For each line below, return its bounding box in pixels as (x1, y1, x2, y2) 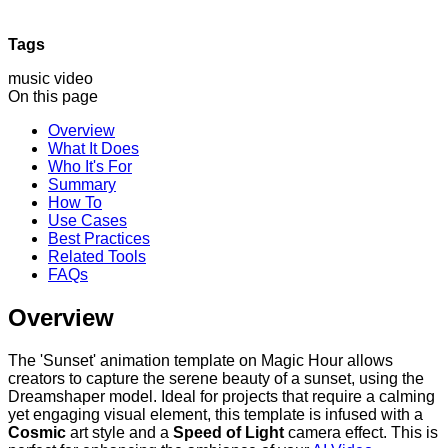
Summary (48, 175, 116, 193)
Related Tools (48, 247, 146, 265)
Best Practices (48, 229, 150, 247)
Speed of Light (173, 423, 284, 441)
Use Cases (48, 211, 127, 229)
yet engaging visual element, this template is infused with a (8, 405, 423, 423)
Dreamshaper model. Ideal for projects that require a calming (8, 387, 435, 405)
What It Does (48, 139, 139, 157)
